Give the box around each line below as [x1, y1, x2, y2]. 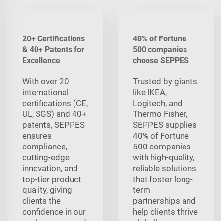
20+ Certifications [22, 34, 85, 43]
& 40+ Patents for [22, 44, 84, 54]
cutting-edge [22, 152, 70, 162]
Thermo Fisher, [133, 109, 187, 119]
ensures [22, 130, 52, 141]
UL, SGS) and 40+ [22, 109, 87, 119]
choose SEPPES [133, 55, 189, 65]
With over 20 [22, 76, 69, 86]
